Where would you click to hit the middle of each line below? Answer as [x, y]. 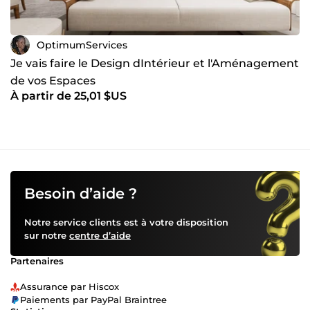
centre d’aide [100, 236]
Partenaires [37, 261]
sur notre [47, 236]
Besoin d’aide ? [81, 194]
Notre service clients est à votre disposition [126, 222]
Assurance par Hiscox [70, 287]
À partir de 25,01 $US [69, 96]
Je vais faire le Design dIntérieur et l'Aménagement [155, 64]
